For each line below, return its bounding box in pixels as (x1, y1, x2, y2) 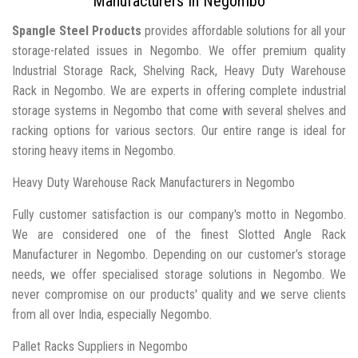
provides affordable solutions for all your (141, 22, 346, 38)
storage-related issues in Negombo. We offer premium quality (12, 42, 346, 58)
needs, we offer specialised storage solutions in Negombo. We (12, 266, 346, 282)
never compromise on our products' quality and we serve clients (12, 286, 346, 302)
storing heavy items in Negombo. (12, 142, 176, 158)
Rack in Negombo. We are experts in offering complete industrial (12, 82, 346, 98)
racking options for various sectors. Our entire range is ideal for (12, 122, 346, 138)
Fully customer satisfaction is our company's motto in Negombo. (12, 206, 346, 222)
